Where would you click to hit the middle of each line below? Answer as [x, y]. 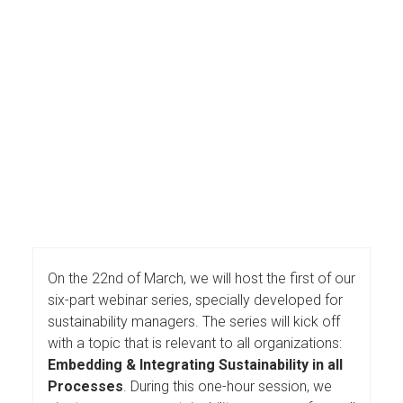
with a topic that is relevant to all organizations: [195, 343]
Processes [85, 386]
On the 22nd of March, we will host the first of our [201, 278]
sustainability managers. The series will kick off [194, 321]
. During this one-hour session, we [228, 386]
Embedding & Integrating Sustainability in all [195, 364]
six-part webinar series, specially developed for [195, 300]
